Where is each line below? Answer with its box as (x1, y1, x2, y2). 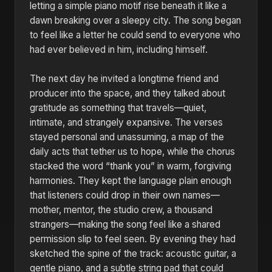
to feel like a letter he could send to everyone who (30, 29, 240, 41)
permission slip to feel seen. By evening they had (30, 233, 236, 245)
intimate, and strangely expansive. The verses (30, 117, 223, 128)
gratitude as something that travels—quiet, (30, 102, 206, 114)
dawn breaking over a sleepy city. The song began (30, 15, 241, 26)
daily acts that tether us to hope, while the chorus (30, 146, 235, 157)
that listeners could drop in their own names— (30, 189, 220, 201)
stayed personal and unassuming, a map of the (30, 131, 224, 143)
